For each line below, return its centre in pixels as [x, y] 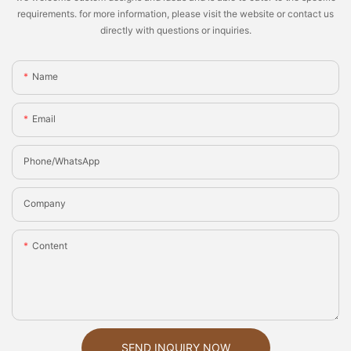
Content [50, 245]
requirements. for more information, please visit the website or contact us [175, 14]
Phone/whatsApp [62, 161]
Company [45, 203]
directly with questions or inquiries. [175, 31]
